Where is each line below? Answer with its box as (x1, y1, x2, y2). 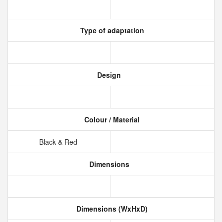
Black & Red (39, 137, 79, 147)
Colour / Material (82, 114, 140, 124)
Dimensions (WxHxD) (74, 204, 148, 214)
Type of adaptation (78, 25, 144, 35)
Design (95, 70, 121, 80)
